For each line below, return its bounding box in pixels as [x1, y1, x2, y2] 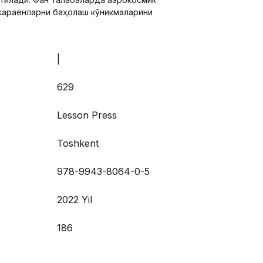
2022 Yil [57, 193, 92, 205]
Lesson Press [57, 109, 117, 121]
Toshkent [57, 137, 99, 149]
